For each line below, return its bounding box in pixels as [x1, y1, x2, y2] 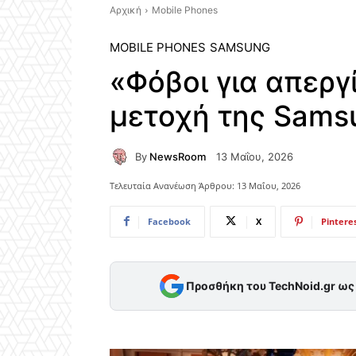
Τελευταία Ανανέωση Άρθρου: [110, 179, 234, 192]
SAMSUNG [210, 40, 270, 55]
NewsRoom [149, 149, 206, 163]
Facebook [148, 215, 191, 227]
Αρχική [110, 4, 141, 16]
